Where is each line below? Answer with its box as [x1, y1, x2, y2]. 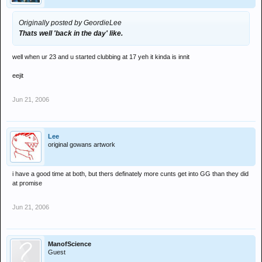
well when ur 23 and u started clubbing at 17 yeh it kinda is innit [12, 53, 189, 60]
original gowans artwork [48, 141, 115, 148]
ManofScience [48, 240, 91, 247]
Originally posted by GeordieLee [19, 19, 122, 27]
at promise [12, 180, 42, 187]
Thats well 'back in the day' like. [19, 29, 123, 37]
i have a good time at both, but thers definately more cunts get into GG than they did [12, 170, 249, 177]
